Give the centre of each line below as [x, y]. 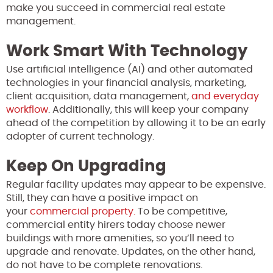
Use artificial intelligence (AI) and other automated [129, 70]
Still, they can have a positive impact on [102, 198]
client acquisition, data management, [99, 97]
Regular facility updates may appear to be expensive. [136, 185]
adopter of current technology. [80, 137]
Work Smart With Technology [127, 51]
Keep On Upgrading [86, 167]
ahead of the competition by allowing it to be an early [136, 123]
